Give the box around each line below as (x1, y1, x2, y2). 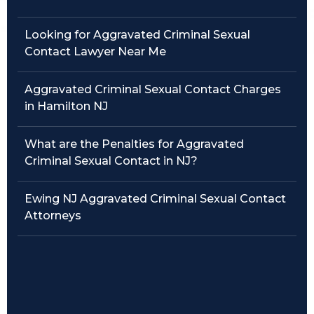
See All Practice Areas (14, 125, 135, 139)
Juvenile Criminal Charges (14, 90, 159, 103)
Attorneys (25, 209, 81, 222)
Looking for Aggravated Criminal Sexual (25, 28, 250, 41)
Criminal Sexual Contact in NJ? (25, 154, 198, 168)
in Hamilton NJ (25, 100, 108, 113)
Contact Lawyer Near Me (25, 45, 166, 58)
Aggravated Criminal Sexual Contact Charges (25, 83, 281, 96)
